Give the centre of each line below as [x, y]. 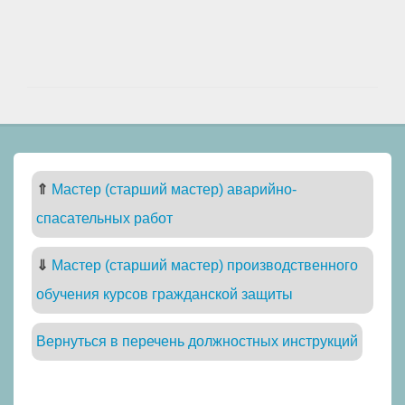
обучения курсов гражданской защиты [165, 295]
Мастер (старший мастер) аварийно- [174, 190]
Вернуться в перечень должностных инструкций [197, 342]
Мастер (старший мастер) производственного [205, 266]
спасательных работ [104, 219]
